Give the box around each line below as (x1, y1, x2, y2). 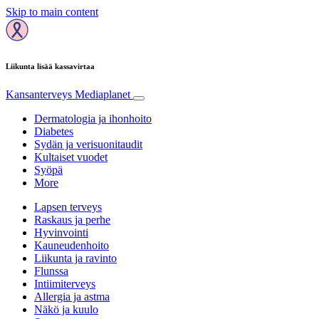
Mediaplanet (75, 88, 130, 100)
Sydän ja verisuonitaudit (34, 137, 142, 150)
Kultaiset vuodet (34, 150, 108, 163)
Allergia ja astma (34, 290, 110, 303)
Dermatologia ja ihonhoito (34, 112, 152, 125)
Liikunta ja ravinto (34, 251, 117, 264)
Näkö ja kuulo (34, 303, 98, 315)
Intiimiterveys (34, 277, 95, 290)
